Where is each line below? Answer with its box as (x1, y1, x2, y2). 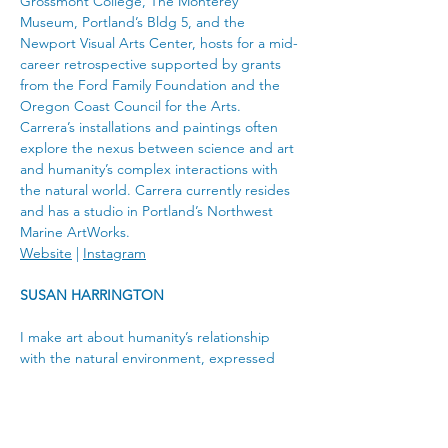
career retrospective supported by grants (20, 55, 285, 73)
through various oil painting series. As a (20, 370, 269, 388)
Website (20, 244, 72, 262)
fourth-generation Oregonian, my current (20, 391, 284, 409)
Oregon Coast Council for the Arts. (20, 97, 241, 115)
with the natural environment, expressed (20, 349, 279, 367)
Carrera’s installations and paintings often (20, 118, 282, 136)
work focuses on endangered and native (20, 412, 277, 430)
